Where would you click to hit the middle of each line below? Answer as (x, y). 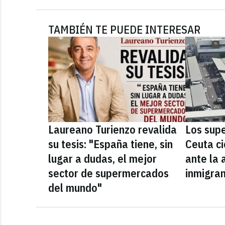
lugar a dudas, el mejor (102, 159)
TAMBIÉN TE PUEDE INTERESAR (124, 30)
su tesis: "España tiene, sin (110, 144)
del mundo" (75, 188)
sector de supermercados (108, 173)
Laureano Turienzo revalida (113, 130)
